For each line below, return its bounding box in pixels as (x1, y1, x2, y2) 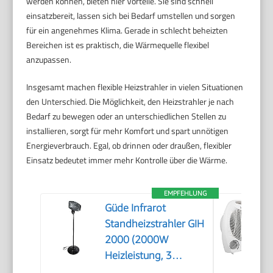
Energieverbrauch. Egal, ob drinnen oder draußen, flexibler (26, 139, 232, 152)
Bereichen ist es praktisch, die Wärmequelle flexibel (26, 38, 210, 52)
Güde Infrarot (105, 202, 166, 214)
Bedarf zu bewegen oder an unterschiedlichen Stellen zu (26, 110, 227, 123)
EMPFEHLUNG (164, 189, 207, 197)
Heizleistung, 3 (105, 249, 172, 262)
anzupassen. (26, 53, 72, 66)
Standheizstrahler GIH (105, 218, 205, 230)
